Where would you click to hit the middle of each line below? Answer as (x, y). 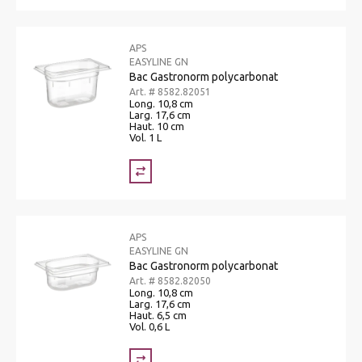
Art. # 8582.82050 (170, 280)
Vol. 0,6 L (149, 326)
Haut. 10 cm (157, 126)
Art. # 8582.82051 (170, 91)
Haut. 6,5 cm (158, 315)
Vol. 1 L (145, 137)
